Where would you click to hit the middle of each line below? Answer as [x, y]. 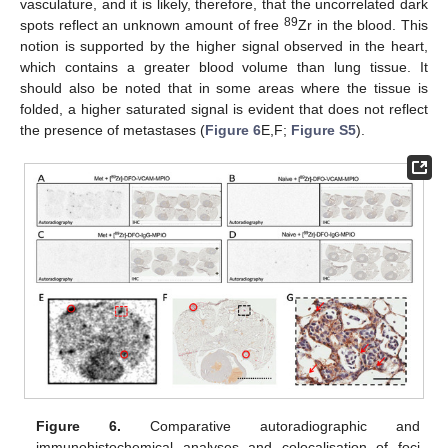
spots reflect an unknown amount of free [152, 24]
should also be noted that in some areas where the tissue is [224, 87]
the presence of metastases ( [112, 129]
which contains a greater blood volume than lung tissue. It [224, 66]
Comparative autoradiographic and [270, 426]
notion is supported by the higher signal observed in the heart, [224, 45]
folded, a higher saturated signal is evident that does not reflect [224, 108]
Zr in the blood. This [363, 24]
